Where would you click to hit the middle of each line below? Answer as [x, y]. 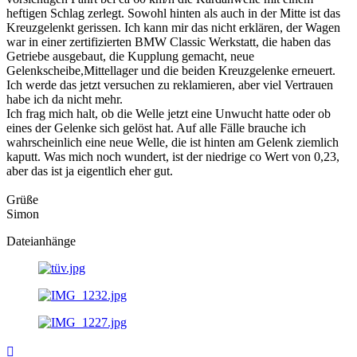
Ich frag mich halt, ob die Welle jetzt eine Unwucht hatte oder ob [169, 113]
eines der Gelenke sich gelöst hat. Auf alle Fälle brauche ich [156, 127]
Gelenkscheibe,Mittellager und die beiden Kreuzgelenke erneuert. [171, 70]
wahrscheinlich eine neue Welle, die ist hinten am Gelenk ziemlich [173, 142]
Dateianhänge [41, 241]
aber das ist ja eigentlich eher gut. [90, 171]
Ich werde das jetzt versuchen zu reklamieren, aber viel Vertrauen [170, 84]
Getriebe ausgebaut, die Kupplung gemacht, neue [130, 56]
